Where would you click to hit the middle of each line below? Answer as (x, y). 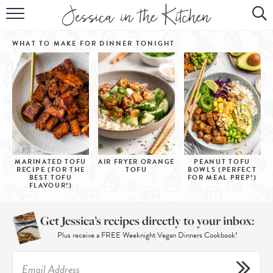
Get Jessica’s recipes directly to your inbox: (147, 221)
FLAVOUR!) (51, 185)
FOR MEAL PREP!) (222, 177)
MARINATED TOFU (51, 161)
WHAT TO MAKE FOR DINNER (74, 44)
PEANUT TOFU (222, 161)
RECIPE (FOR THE (51, 169)
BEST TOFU (51, 177)
